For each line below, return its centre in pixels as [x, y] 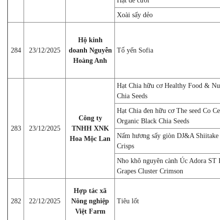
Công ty [90, 118]
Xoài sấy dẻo [135, 15]
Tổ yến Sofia [135, 50]
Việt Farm [90, 211]
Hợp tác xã [90, 191]
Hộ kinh [90, 40]
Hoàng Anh [90, 60]
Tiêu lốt [128, 201]
